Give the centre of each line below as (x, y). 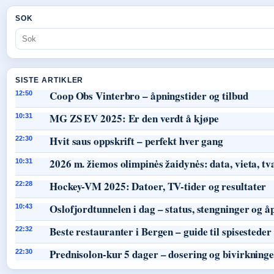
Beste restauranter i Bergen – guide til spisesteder (161, 231)
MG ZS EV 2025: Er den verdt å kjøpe (134, 118)
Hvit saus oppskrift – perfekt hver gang (137, 141)
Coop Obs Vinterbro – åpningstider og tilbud (149, 95)
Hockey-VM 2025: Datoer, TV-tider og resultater (158, 186)
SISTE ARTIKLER (50, 80)
